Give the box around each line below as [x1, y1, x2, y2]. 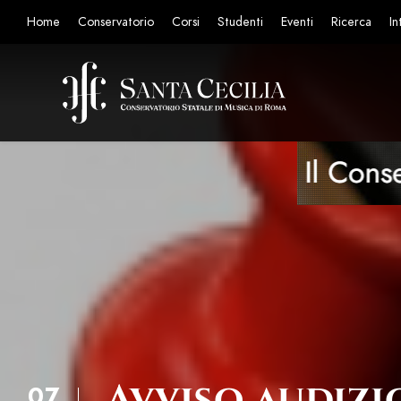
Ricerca [331, 13, 371, 30]
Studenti [218, 13, 263, 30]
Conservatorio [78, 13, 154, 30]
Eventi [281, 13, 313, 30]
